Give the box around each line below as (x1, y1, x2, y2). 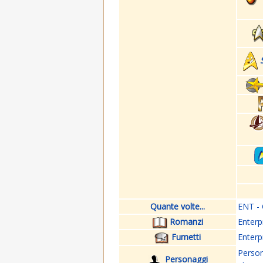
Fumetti (171, 231, 201, 243)
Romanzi (169, 216, 203, 228)
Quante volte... (150, 201, 205, 213)
